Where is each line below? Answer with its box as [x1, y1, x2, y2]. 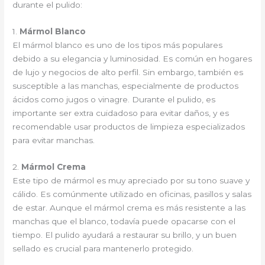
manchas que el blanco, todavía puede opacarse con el [12, 216, 236, 227]
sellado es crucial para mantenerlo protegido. [12, 244, 194, 254]
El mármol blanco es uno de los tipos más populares [12, 40, 223, 50]
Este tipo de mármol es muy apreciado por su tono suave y [12, 176, 250, 186]
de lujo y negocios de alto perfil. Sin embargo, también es [12, 67, 244, 77]
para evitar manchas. [12, 135, 95, 146]
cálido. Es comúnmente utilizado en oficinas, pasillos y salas [12, 189, 252, 199]
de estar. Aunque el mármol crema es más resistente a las [12, 203, 246, 213]
